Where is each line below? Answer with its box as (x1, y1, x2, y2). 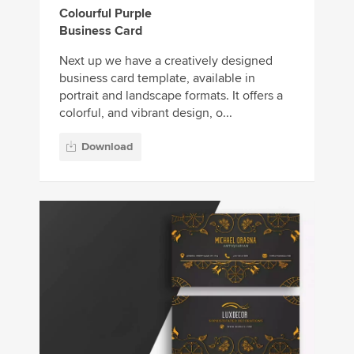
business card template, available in (59, 70, 255, 86)
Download (81, 140, 133, 154)
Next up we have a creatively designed (59, 52, 273, 69)
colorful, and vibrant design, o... (59, 104, 232, 121)
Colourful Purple (59, 5, 152, 21)
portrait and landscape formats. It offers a (59, 87, 283, 104)
